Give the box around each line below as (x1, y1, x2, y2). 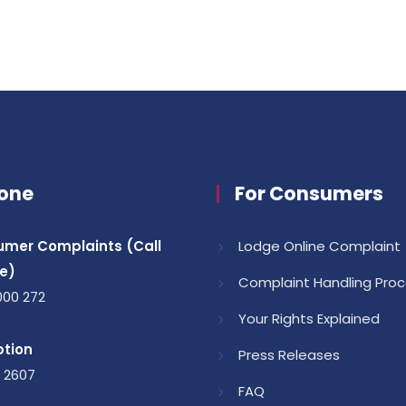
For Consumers (235, 180, 383, 207)
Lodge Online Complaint (238, 237, 401, 256)
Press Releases (238, 345, 340, 364)
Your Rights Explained (238, 309, 380, 328)
